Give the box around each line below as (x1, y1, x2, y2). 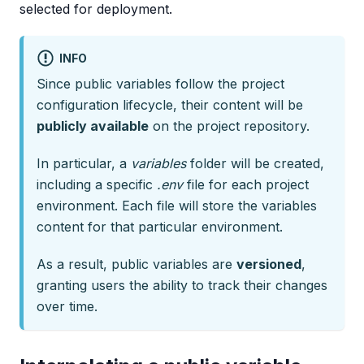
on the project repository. (149, 118, 310, 135)
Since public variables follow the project (37, 76, 284, 93)
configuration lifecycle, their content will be (37, 97, 303, 114)
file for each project (183, 176, 309, 193)
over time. (37, 298, 97, 315)
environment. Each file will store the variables (37, 197, 317, 214)
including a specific (37, 176, 157, 193)
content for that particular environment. (37, 219, 283, 236)
